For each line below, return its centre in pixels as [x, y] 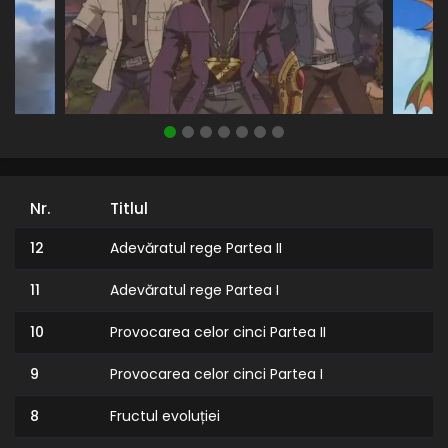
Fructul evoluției [164, 416]
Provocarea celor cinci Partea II [217, 332]
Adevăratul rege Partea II [195, 248]
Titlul [128, 209]
